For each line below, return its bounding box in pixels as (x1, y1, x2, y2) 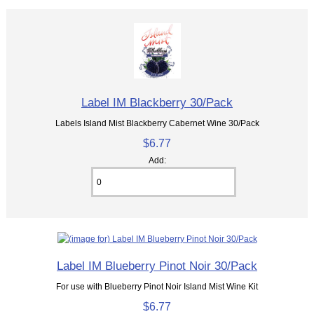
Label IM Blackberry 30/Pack (81, 95, 233, 110)
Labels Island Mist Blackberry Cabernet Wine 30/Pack (55, 118, 259, 128)
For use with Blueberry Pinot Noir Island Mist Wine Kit (56, 282, 258, 292)
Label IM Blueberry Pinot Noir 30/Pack (57, 259, 257, 273)
